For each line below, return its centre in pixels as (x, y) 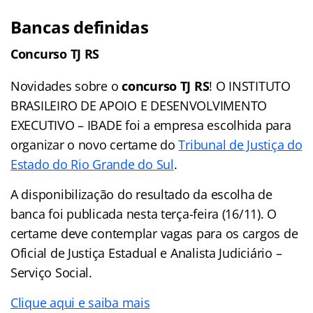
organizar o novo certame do (95, 144)
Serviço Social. (51, 272)
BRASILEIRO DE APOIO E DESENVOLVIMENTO (139, 105)
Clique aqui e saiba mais (80, 302)
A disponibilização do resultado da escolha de (141, 194)
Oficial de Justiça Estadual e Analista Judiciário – (146, 253)
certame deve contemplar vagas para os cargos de (154, 233)
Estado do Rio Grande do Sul (92, 164)
